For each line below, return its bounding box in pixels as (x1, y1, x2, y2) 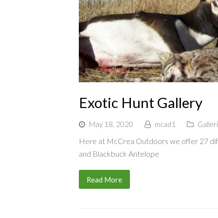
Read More (86, 175, 122, 184)
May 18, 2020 (89, 119, 133, 128)
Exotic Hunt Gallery (79, 93, 202, 111)
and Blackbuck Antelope (79, 148, 159, 158)
